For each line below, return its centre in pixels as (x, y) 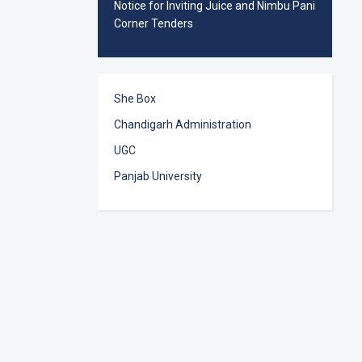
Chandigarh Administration (183, 124)
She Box (135, 99)
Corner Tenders (154, 23)
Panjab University (158, 176)
